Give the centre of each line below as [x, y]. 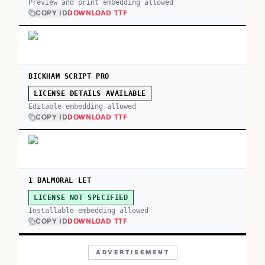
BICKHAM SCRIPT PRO [69, 76]
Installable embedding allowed [88, 211]
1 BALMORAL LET [60, 180]
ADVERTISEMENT [132, 252]
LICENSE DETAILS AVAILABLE [90, 93]
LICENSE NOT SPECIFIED [81, 198]
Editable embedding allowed [82, 106]
